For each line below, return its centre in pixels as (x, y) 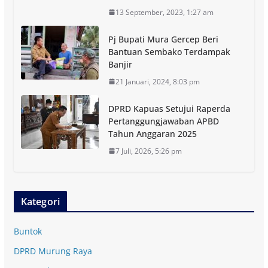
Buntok (28, 231)
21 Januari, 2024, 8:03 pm (157, 81)
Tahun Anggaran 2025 (152, 133)
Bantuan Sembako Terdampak (169, 51)
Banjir (120, 64)
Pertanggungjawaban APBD (163, 121)
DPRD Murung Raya (53, 251)
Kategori (40, 201)
